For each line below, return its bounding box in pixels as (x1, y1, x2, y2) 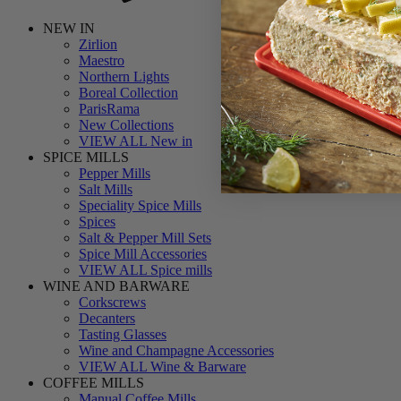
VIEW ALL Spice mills (79, 262, 212, 278)
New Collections (79, 117, 174, 133)
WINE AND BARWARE (43, 278, 190, 294)
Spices (79, 214, 115, 230)
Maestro (79, 53, 124, 69)
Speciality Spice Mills (79, 198, 201, 214)
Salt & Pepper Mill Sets (79, 230, 211, 246)
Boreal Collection (79, 85, 178, 101)
